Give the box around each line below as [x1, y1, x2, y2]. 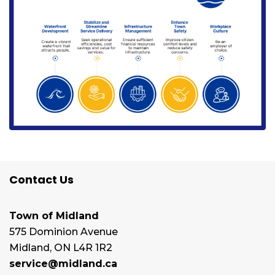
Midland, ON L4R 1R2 [9, 241, 112, 254]
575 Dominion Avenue [9, 225, 118, 238]
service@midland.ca [9, 257, 117, 269]
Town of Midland [9, 209, 99, 222]
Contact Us [9, 171, 74, 187]
